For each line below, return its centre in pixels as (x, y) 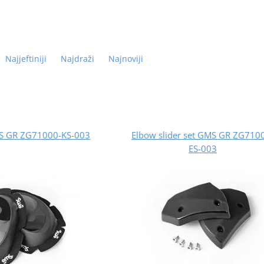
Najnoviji (126, 58)
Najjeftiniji (26, 58)
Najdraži (77, 58)
